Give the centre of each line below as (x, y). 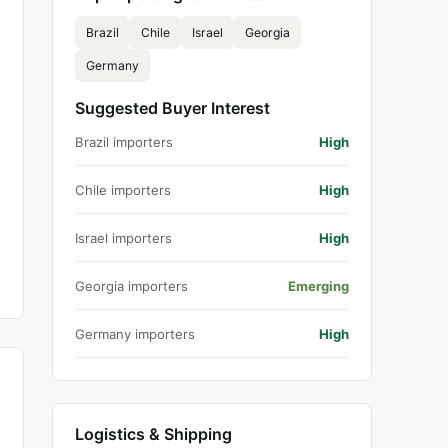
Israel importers (123, 238)
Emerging (318, 286)
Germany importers (135, 334)
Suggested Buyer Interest (172, 108)
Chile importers (123, 190)
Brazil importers (124, 142)
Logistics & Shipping (153, 434)
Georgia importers (131, 286)
